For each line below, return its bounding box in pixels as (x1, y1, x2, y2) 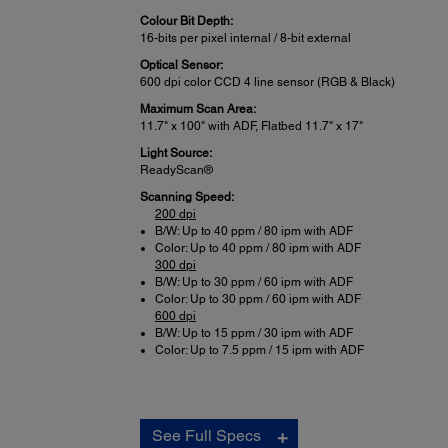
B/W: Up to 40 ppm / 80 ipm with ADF (155, 223, 354, 238)
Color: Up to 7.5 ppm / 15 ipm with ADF (155, 342, 365, 357)
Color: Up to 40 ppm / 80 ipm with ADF (155, 240, 362, 255)
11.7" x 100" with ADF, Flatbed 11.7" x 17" (140, 118, 364, 133)
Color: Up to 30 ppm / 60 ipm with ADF (155, 291, 362, 306)
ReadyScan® (140, 162, 214, 177)
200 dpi (155, 206, 197, 221)
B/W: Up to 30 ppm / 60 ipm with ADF (155, 274, 354, 289)
